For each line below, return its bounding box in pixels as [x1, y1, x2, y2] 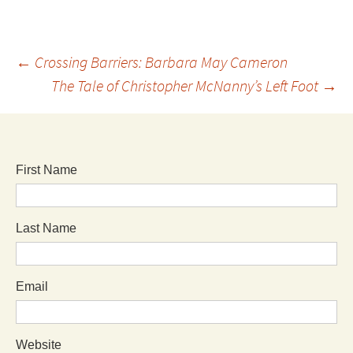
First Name [16, 163, 77, 177]
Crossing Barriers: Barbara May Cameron [32, 52, 288, 72]
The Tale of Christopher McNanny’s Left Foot [51, 76, 321, 96]
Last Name [16, 221, 76, 236]
